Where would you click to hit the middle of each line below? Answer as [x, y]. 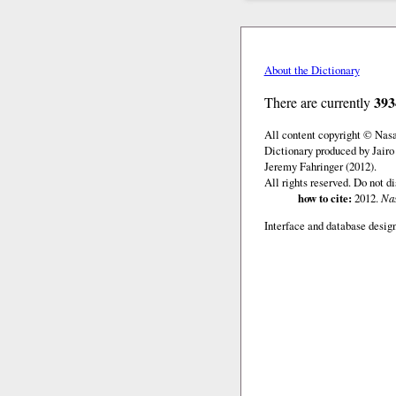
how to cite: [324, 198]
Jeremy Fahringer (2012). [320, 166]
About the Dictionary [312, 69]
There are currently [319, 102]
